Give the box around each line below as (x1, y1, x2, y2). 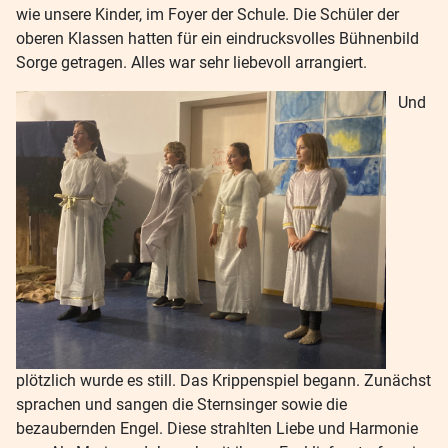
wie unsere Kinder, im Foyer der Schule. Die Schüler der (16, 5, 399, 25)
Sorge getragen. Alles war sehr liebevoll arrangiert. (16, 53, 367, 73)
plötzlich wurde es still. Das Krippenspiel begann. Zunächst (16, 370, 431, 390)
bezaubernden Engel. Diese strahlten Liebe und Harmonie (16, 418, 418, 438)
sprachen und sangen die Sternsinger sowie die (16, 394, 347, 414)
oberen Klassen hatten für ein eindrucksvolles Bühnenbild (16, 29, 419, 49)
